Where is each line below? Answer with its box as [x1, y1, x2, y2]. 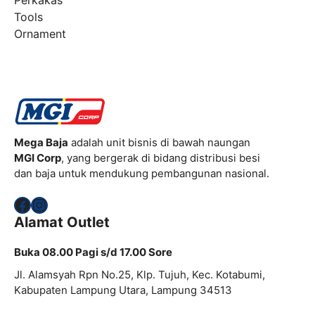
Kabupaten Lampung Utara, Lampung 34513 [14, 283, 232, 297]
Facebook [13, 193, 91, 214]
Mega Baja [14, 135, 68, 149]
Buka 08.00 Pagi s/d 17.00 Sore [14, 245, 172, 259]
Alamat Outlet [14, 214, 110, 231]
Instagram [30, 193, 111, 214]
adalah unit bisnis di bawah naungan [68, 135, 250, 149]
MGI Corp [14, 150, 61, 165]
